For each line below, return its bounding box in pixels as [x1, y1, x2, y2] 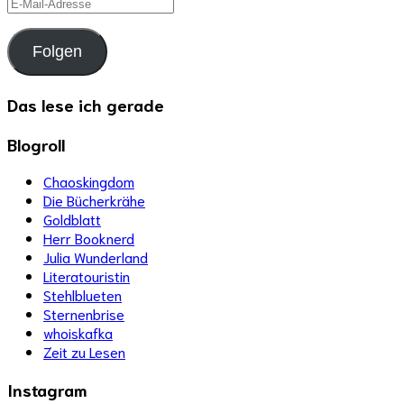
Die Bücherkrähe [43, 190, 145, 210]
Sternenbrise [43, 304, 124, 324]
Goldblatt [43, 209, 101, 229]
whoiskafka [43, 323, 113, 343]
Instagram [7, 377, 87, 400]
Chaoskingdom [43, 171, 134, 191]
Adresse [6, 29, 59, 49]
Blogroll [7, 132, 65, 155]
